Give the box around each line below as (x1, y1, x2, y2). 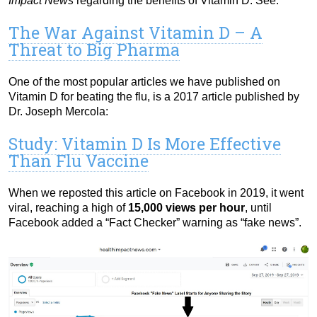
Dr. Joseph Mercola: (8, 105, 108, 117)
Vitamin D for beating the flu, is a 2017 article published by (8, 90, 299, 103)
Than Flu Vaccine (8, 149, 149, 171)
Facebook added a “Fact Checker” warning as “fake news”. (8, 216, 301, 229)
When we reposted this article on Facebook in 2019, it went (8, 186, 304, 199)
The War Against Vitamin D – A (8, 21, 263, 43)
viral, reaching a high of (8, 201, 128, 214)
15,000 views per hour (128, 201, 245, 214)
